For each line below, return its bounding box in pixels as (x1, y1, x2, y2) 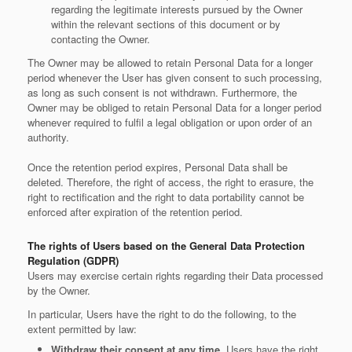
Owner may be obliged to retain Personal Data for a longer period (27, 100, 321, 115)
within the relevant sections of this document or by (51, 16, 280, 31)
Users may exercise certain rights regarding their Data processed (27, 268, 323, 283)
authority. (27, 130, 69, 145)
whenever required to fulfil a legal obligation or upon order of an (27, 115, 312, 130)
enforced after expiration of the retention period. (27, 204, 243, 219)
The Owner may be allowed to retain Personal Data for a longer (27, 55, 313, 70)
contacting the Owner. (51, 31, 150, 46)
